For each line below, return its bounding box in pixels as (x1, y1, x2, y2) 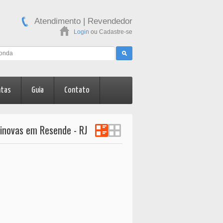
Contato (64, 86, 90, 95)
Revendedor (88, 16, 132, 26)
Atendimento (34, 16, 81, 26)
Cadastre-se (99, 28, 132, 35)
